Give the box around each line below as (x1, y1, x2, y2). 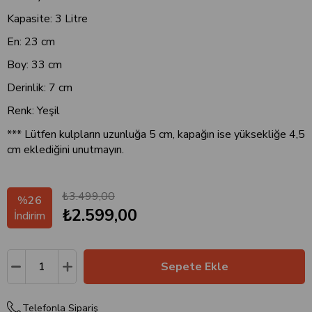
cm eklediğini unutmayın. (7, 141, 124, 157)
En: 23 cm (7, 33, 55, 49)
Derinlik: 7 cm (7, 79, 72, 95)
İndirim (14, 208, 45, 224)
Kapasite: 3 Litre (7, 10, 88, 26)
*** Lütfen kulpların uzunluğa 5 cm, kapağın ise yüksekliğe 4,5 (7, 126, 305, 142)
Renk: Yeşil (7, 102, 60, 118)
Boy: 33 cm (7, 56, 62, 72)
